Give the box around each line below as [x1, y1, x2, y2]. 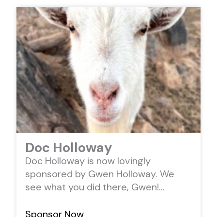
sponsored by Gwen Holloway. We [25, 167, 174, 180]
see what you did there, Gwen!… [25, 180, 165, 193]
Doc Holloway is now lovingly [25, 154, 151, 167]
